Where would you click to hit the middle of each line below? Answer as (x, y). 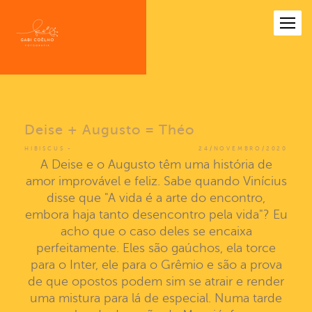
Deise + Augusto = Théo (109, 130)
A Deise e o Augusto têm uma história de (156, 164)
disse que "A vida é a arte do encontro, (156, 198)
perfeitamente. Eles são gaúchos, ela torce (156, 248)
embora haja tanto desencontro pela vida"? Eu (156, 214)
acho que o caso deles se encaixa (156, 231)
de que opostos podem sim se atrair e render (156, 281)
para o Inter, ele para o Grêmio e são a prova (156, 265)
